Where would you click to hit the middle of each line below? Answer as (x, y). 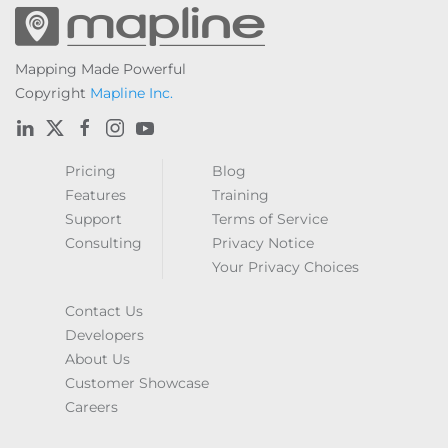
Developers (104, 335)
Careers (91, 407)
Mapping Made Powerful (100, 69)
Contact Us (104, 311)
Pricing (90, 171)
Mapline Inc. (131, 93)
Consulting (103, 243)
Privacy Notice (263, 243)
